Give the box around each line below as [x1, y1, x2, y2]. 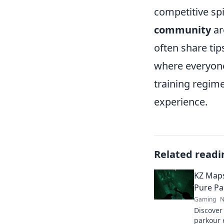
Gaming [194, 195, 216, 203]
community [154, 23, 211, 36]
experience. [154, 95, 207, 108]
